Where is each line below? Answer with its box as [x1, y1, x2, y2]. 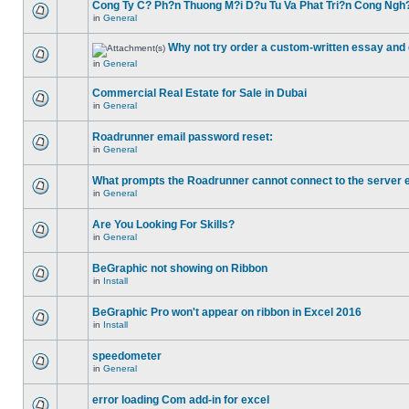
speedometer [92, 350, 162, 362]
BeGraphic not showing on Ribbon [92, 262, 267, 275]
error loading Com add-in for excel [92, 393, 269, 406]
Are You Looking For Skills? [92, 218, 235, 231]
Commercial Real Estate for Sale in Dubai [92, 87, 307, 100]
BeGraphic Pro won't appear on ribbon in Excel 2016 [92, 306, 362, 319]
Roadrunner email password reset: [92, 131, 273, 143]
